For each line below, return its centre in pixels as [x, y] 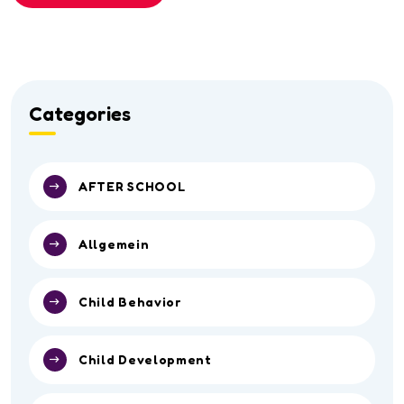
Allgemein [114, 243]
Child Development [145, 359]
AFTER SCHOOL [132, 186]
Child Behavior [130, 301]
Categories [80, 113]
